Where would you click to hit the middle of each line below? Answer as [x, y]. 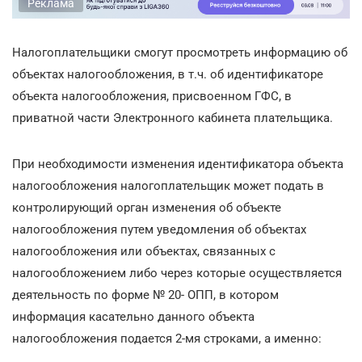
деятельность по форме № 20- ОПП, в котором [145, 295]
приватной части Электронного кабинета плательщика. [173, 118]
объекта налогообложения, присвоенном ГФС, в [152, 96]
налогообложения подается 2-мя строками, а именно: [167, 338]
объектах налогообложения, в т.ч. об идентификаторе [168, 74]
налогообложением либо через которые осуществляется [177, 273]
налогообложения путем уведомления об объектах [159, 229]
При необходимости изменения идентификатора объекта [178, 164]
